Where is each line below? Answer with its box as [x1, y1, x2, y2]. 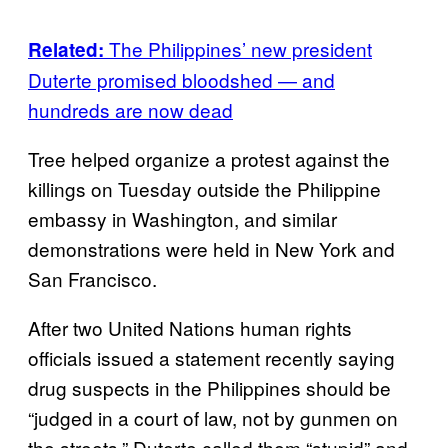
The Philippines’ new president [109, 34, 372, 62]
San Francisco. [28, 264, 157, 292]
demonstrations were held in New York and [28, 234, 395, 262]
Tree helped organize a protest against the [28, 144, 390, 172]
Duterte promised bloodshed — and [28, 65, 335, 93]
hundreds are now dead [28, 95, 233, 123]
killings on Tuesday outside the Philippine [28, 174, 381, 202]
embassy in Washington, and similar [28, 204, 337, 232]
